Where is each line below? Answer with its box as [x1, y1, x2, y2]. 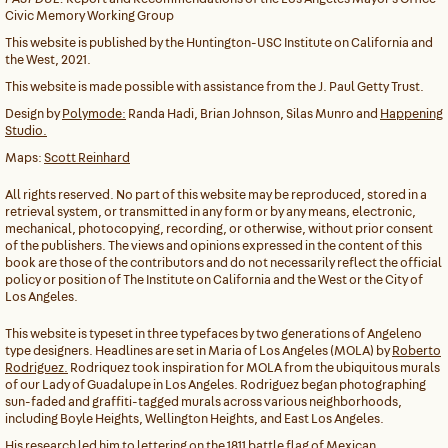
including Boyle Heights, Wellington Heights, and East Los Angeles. [5, 410, 384, 427]
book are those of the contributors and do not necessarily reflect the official [5, 254, 442, 271]
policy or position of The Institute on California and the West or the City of [5, 271, 423, 288]
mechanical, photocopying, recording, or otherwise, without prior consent [5, 220, 433, 237]
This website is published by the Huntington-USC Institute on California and [5, 34, 433, 51]
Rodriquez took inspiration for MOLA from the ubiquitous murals [68, 359, 440, 376]
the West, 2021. [5, 51, 91, 68]
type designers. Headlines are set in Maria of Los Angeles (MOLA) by [5, 342, 392, 359]
